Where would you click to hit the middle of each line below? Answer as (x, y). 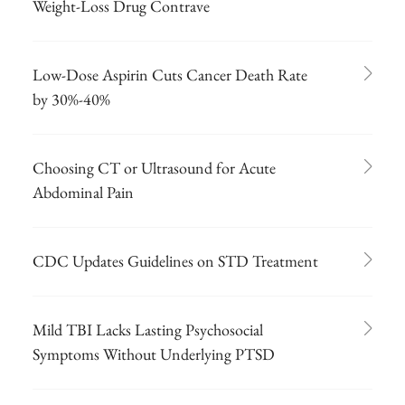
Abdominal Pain (83, 192)
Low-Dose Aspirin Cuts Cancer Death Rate (170, 74)
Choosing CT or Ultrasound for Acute (154, 167)
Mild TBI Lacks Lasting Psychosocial (148, 329)
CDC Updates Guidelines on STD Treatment (175, 260)
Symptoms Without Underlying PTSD (154, 353)
